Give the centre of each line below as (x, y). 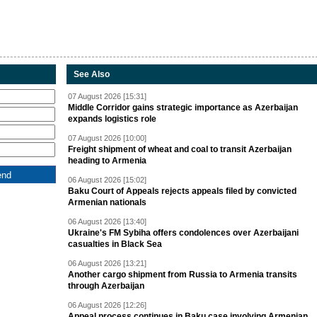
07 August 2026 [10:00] (107, 138)
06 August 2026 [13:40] (107, 222)
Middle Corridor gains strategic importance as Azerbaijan (183, 108)
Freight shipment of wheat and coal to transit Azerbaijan (180, 150)
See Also (92, 75)
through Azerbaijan (106, 286)
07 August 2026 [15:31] (107, 97)
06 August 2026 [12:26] (107, 305)
